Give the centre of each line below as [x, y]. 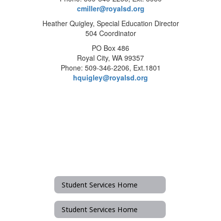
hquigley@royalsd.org [110, 77]
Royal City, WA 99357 [110, 58]
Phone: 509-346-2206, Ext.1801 [110, 68]
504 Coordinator [110, 33]
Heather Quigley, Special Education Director [110, 23]
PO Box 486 [110, 48]
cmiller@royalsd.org [110, 8]
